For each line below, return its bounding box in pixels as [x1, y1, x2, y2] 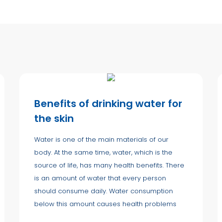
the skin [34, 111, 74, 125]
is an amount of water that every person [34, 173, 166, 183]
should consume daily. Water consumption [34, 186, 173, 196]
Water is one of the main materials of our [34, 134, 168, 144]
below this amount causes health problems [34, 199, 176, 209]
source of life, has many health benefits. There [34, 160, 184, 170]
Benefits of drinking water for [34, 96, 182, 111]
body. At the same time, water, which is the [34, 147, 172, 157]
